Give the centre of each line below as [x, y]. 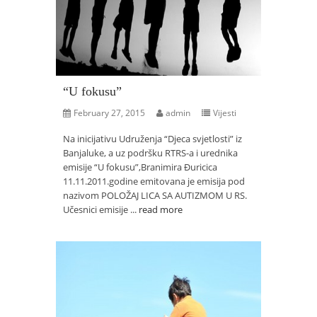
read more [161, 209]
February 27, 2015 [109, 113]
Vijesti [225, 113]
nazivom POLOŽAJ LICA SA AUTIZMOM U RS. [155, 195]
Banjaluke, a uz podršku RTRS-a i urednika [150, 153]
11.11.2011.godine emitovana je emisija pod [154, 181]
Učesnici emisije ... [101, 209]
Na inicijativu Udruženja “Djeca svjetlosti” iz [152, 139]
